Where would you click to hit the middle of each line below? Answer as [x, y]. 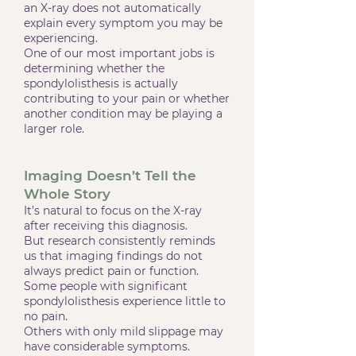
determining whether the [94, 68]
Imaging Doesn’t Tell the [110, 176]
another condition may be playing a [123, 114]
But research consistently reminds [120, 241]
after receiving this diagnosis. [106, 226]
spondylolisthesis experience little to [125, 301]
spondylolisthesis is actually [101, 83]
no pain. [46, 316]
